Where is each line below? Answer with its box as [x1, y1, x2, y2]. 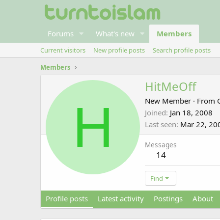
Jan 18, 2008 [170, 108, 213, 118]
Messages [145, 140, 177, 150]
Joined [145, 108, 166, 118]
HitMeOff [145, 78, 196, 95]
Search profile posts [153, 46, 211, 55]
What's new [95, 28, 135, 38]
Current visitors [40, 46, 85, 55]
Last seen [145, 119, 176, 130]
